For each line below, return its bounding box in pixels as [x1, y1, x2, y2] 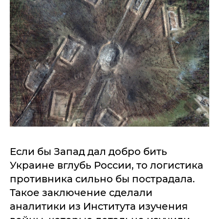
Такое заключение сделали [10, 187, 153, 199]
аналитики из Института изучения [10, 200, 188, 213]
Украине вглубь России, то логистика [10, 159, 203, 172]
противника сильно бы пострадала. [10, 173, 195, 185]
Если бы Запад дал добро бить [10, 146, 167, 158]
